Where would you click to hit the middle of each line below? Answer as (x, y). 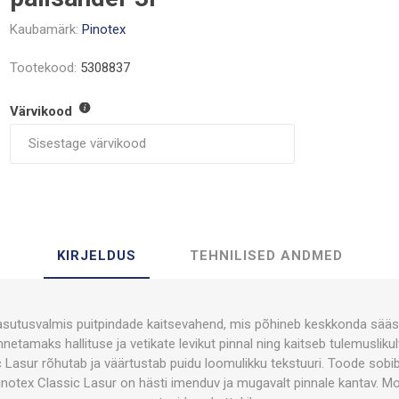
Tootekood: (44, 68)
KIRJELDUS (96, 255)
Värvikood (43, 112)
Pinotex (104, 29)
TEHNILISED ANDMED (266, 255)
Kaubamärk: (45, 29)
